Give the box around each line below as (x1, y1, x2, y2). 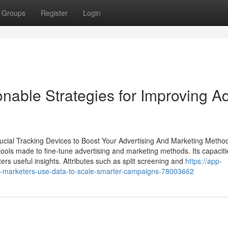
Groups (2, 8, 25, 18)
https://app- (185, 156, 222, 166)
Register (41, 8, 68, 18)
